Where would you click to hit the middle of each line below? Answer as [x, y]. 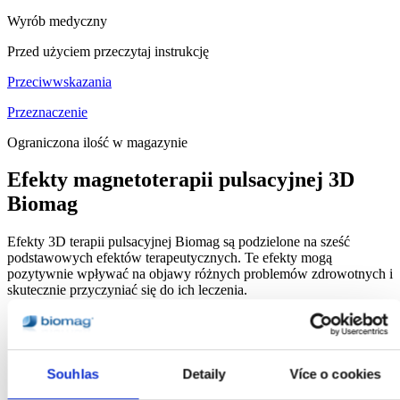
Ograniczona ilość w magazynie [97, 142]
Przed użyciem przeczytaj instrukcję [108, 51]
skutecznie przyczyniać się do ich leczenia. [127, 290]
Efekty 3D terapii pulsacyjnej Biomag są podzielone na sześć [179, 242]
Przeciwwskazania [59, 81]
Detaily [204, 373]
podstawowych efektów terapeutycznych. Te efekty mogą [170, 258]
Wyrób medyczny [57, 21]
